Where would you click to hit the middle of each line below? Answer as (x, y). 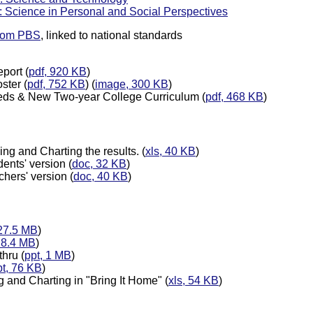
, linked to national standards (111, 36)
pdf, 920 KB (58, 72)
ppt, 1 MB (48, 256)
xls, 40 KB (170, 151)
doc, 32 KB (99, 163)
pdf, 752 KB (56, 85)
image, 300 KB (132, 85)
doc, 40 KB (101, 176)
